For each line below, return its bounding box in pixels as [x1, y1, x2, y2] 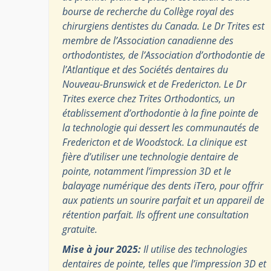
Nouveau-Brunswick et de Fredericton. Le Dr [62, 77, 246, 91]
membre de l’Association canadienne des [62, 33, 233, 47]
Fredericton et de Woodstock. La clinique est [62, 135, 247, 149]
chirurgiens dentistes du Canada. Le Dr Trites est [62, 19, 264, 33]
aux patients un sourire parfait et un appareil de [62, 193, 264, 207]
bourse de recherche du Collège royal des [62, 4, 234, 18]
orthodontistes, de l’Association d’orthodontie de [62, 48, 265, 62]
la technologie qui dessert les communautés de [62, 120, 259, 134]
